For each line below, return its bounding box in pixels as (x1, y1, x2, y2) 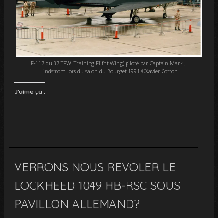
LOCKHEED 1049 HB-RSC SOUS (14, 178, 181, 193)
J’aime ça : (14, 88, 46, 95)
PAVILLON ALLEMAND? (14, 196, 140, 211)
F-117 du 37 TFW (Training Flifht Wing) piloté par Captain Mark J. (30, 59, 187, 67)
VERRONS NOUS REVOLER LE (14, 159, 176, 174)
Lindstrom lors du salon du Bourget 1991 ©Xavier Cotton (40, 67, 178, 74)
